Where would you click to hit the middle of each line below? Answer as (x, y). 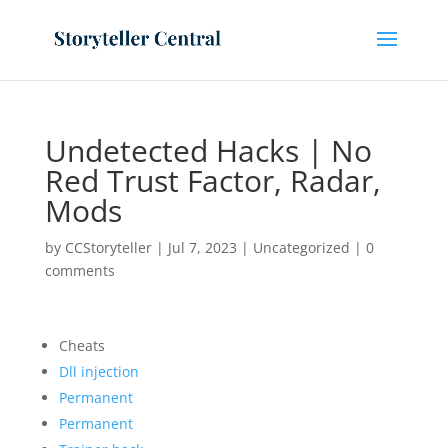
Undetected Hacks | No (208, 150)
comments (79, 270)
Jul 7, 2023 (202, 247)
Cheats (81, 345)
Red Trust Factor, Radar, (212, 180)
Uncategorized (301, 247)
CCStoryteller (108, 247)
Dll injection (98, 371)
